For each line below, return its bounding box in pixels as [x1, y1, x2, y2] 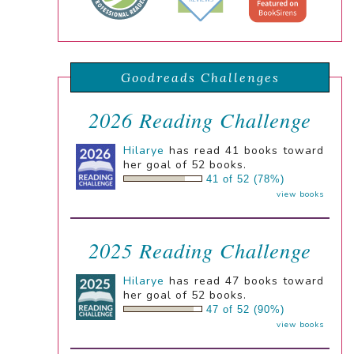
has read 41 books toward [164, 142, 324, 158]
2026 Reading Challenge [88, 105, 312, 134]
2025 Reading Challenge [88, 235, 312, 264]
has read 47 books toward [164, 273, 324, 288]
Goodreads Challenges [120, 69, 280, 85]
